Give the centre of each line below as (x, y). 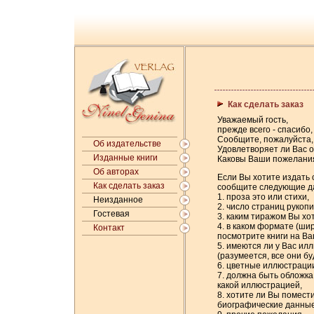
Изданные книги (125, 158)
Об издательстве (127, 144)
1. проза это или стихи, (263, 197)
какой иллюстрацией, (260, 285)
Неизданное (118, 200)
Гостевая (111, 214)
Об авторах (116, 172)
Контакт (109, 228)
